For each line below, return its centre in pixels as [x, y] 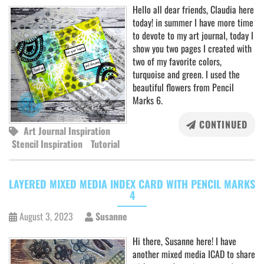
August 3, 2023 [46, 216]
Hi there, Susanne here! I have [184, 241]
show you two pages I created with [192, 48]
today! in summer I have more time [193, 22]
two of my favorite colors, [177, 61]
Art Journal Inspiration [67, 131]
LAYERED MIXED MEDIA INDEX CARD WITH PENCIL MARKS [132, 184]
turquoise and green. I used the [186, 74]
